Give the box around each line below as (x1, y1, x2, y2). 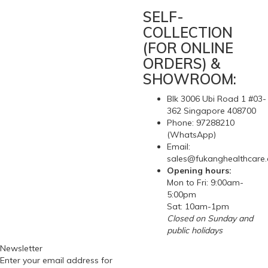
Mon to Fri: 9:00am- (167, 177, 243, 188)
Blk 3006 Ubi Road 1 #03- (167, 93, 266, 104)
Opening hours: (167, 165, 232, 176)
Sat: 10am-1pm (167, 201, 229, 212)
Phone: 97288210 (167, 117, 234, 128)
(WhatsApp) (167, 129, 216, 140)
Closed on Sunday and (167, 213, 253, 224)
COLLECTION (143, 23, 233, 41)
